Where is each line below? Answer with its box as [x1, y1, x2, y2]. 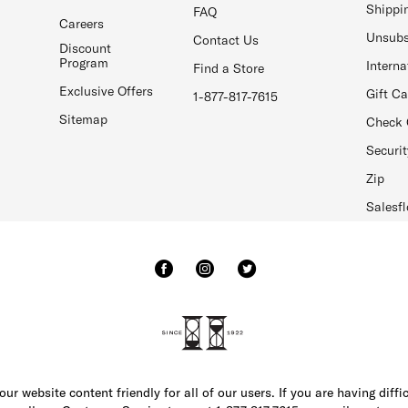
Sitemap [59, 110, 108, 127]
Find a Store [193, 60, 265, 77]
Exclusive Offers [59, 82, 154, 99]
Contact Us [193, 32, 260, 49]
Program [59, 54, 109, 71]
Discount [59, 39, 112, 56]
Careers [59, 15, 105, 32]
